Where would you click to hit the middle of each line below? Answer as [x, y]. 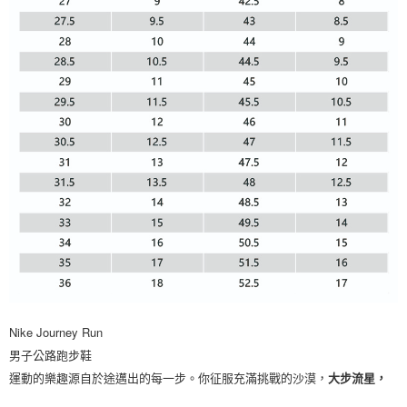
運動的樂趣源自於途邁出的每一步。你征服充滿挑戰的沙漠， [169, 378]
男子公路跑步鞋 [50, 354]
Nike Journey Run [56, 332]
